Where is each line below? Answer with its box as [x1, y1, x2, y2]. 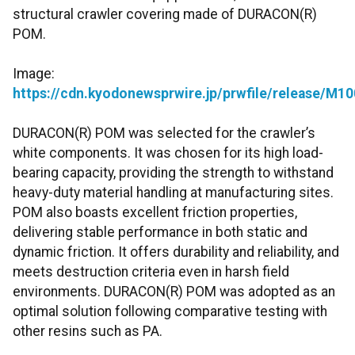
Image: [13, 66, 55, 82]
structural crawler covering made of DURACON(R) [13, 6, 317, 23]
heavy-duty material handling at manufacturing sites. [13, 185, 334, 201]
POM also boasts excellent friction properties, [13, 204, 297, 221]
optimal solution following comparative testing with [13, 303, 327, 320]
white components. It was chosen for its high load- [13, 145, 323, 162]
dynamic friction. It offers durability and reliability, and [13, 244, 339, 261]
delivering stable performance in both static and [13, 224, 307, 241]
